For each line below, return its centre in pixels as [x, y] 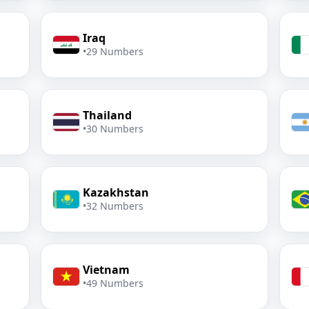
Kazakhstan [116, 192]
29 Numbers [115, 51]
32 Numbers [115, 206]
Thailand [108, 115]
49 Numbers [115, 283]
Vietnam [107, 270]
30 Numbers [115, 129]
